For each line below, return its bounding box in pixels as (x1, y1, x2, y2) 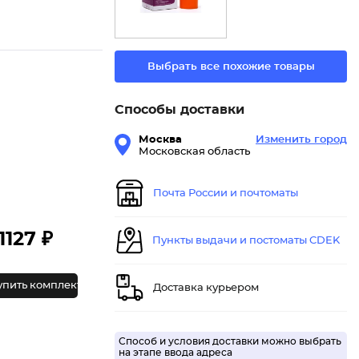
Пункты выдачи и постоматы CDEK (152, 235, 340, 246)
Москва (139, 135, 182, 146)
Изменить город (256, 135, 347, 146)
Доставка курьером (153, 282, 259, 293)
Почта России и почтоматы (153, 188, 298, 199)
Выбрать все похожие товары (147, 61, 315, 72)
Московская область (139, 147, 250, 158)
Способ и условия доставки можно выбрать (119, 337, 341, 347)
